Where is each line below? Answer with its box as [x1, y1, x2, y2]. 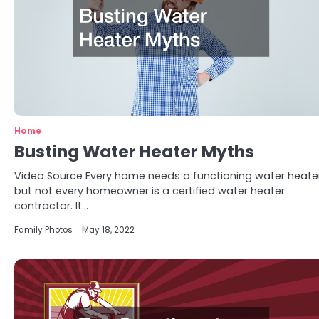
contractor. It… [14, 199, 88, 213]
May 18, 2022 [82, 224, 135, 236]
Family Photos [14, 224, 73, 236]
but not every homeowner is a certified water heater [14, 184, 285, 198]
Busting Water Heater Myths [14, 140, 254, 163]
